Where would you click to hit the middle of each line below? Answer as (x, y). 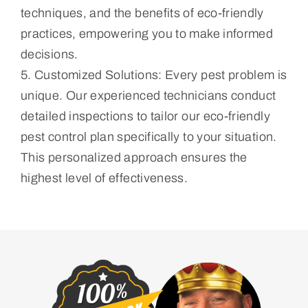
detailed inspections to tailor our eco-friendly (145, 116)
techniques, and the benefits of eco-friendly (142, 13)
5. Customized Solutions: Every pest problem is (154, 75)
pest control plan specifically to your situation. (148, 136)
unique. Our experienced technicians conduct (148, 95)
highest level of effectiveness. (104, 178)
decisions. (49, 54)
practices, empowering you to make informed (147, 33)
